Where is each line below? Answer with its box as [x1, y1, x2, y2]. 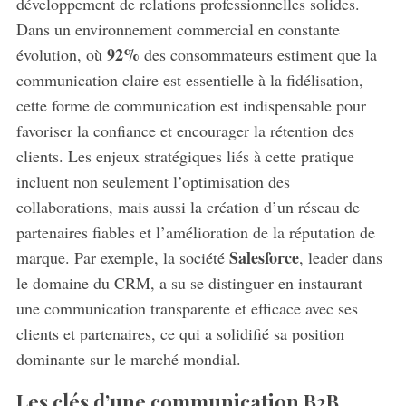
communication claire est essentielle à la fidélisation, [15, 69, 363, 92]
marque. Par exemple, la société [15, 246, 229, 269]
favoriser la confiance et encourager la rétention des [15, 120, 354, 142]
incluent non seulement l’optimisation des [15, 170, 290, 193]
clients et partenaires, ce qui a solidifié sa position [15, 323, 344, 345]
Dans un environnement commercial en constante [15, 18, 340, 41]
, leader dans [298, 246, 382, 269]
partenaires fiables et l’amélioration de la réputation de [15, 221, 375, 244]
